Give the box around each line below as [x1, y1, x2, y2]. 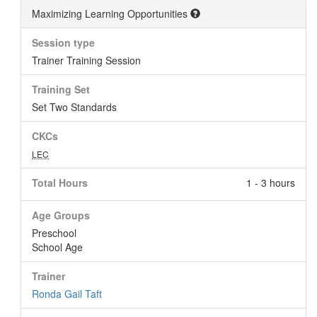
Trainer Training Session [32, 53, 141, 67]
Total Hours [32, 175, 88, 190]
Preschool [32, 226, 76, 240]
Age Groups [32, 208, 90, 222]
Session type [32, 35, 95, 50]
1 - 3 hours [246, 175, 295, 190]
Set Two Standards [32, 100, 117, 114]
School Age [32, 240, 83, 254]
